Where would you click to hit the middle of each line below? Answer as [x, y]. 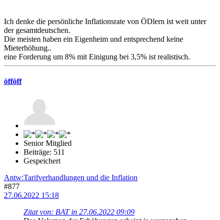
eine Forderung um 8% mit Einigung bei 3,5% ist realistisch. [97, 57]
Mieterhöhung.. [28, 48]
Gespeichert [42, 161]
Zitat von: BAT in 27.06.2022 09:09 [79, 212]
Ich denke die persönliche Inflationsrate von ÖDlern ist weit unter [105, 22]
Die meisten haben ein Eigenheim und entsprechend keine [94, 39]
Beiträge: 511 [44, 152]
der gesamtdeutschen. [37, 30]
